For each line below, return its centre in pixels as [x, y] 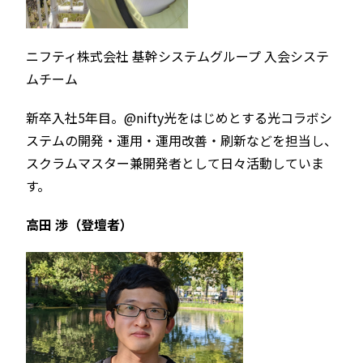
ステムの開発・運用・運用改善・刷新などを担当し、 [181, 141]
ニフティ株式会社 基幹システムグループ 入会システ [177, 56]
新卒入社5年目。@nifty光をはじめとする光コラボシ [179, 118]
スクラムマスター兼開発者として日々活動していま [175, 163]
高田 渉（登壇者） [79, 225]
